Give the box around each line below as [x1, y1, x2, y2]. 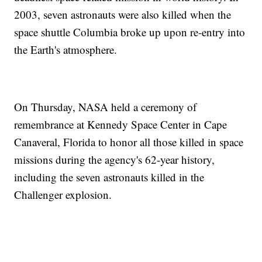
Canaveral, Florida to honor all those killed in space [14, 135, 244, 150]
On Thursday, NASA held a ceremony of [14, 99, 197, 115]
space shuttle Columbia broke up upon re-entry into [14, 25, 246, 40]
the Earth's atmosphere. [14, 42, 118, 57]
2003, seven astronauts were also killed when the [14, 7, 232, 22]
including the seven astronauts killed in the [14, 170, 205, 185]
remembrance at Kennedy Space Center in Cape [14, 117, 227, 132]
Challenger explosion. [14, 187, 112, 202]
